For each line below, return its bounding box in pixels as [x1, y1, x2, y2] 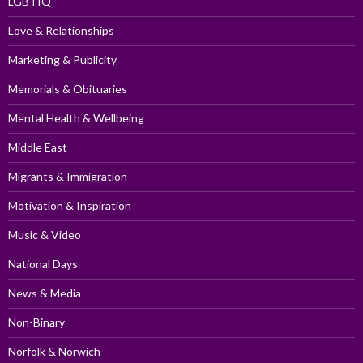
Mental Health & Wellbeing [8, 111, 144, 126]
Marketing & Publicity [8, 53, 117, 67]
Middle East [8, 140, 67, 155]
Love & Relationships [8, 23, 114, 38]
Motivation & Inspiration [8, 199, 131, 213]
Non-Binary [8, 315, 65, 330]
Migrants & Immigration [8, 169, 127, 184]
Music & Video [8, 228, 81, 242]
